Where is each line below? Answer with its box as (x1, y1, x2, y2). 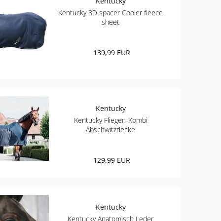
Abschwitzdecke (86, 124, 136, 134)
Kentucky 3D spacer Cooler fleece (58, 8, 163, 17)
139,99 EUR (93, 48, 130, 57)
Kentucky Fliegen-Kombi (74, 115, 147, 125)
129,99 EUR (93, 155, 130, 165)
